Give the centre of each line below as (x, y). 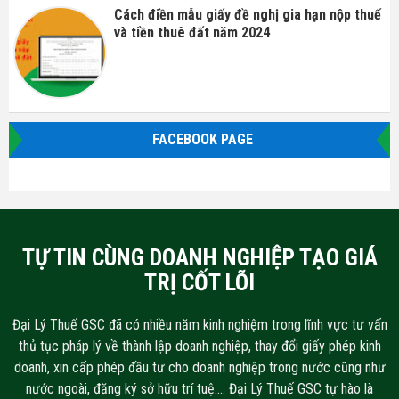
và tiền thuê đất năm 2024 (191, 32)
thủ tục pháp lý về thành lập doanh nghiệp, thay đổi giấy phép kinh (199, 346)
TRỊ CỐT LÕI (199, 282)
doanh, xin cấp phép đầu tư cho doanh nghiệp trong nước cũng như (199, 367)
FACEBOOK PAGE (202, 139)
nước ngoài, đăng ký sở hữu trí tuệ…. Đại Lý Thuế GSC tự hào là (199, 389)
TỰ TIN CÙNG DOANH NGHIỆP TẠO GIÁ (199, 257)
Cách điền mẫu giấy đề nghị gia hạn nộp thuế (247, 14)
